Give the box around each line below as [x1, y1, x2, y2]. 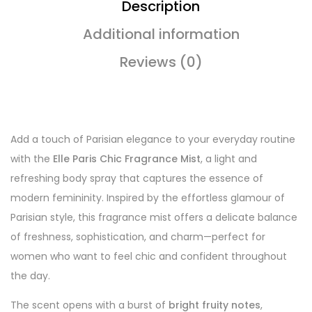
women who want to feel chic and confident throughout [10, 249, 287, 263]
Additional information [82, 24, 240, 44]
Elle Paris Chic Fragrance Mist [53, 152, 201, 166]
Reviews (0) [119, 52, 203, 72]
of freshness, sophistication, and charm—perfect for [10, 230, 265, 244]
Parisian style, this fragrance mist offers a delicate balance [10, 210, 297, 224]
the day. [10, 269, 50, 283]
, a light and [201, 152, 257, 166]
